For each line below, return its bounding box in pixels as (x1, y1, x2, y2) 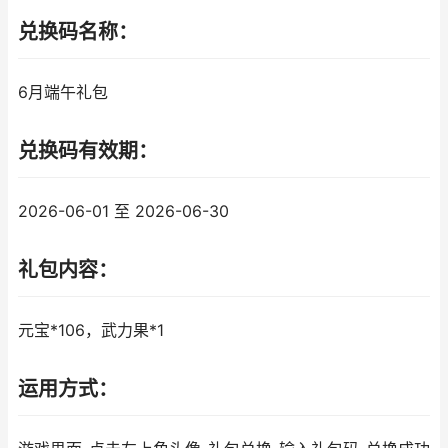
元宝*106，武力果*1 (18, 321, 164, 340)
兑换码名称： (18, 20, 138, 44)
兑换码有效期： (18, 139, 158, 163)
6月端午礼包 (18, 83, 108, 102)
